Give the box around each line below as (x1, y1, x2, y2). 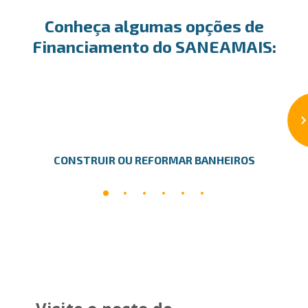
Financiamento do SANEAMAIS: (32, 36, 276, 56)
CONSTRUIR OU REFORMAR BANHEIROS (53, 153, 255, 166)
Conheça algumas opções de (44, 16, 264, 36)
